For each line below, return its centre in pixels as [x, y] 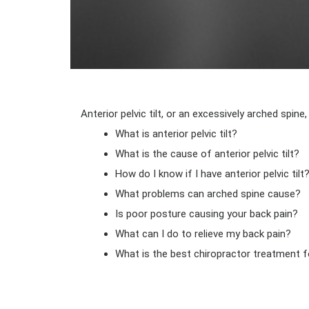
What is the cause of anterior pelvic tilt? [207, 154]
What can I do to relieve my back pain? [203, 234]
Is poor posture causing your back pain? [207, 214]
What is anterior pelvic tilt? [176, 134]
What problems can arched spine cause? [208, 194]
